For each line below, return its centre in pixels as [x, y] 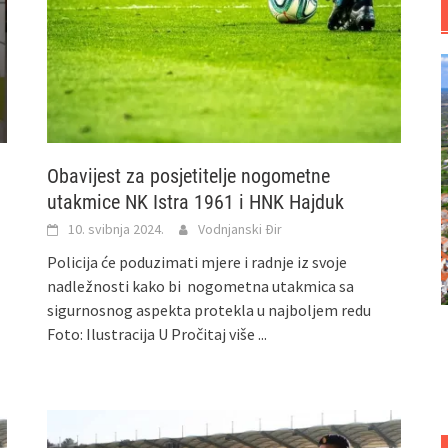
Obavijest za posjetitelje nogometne [189, 175]
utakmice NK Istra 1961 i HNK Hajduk [196, 201]
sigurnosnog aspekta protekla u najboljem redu [209, 309]
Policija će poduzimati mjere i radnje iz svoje [197, 261]
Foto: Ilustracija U [109, 333]
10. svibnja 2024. [116, 228]
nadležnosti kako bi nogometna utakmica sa [201, 285]
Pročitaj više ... [219, 333]
